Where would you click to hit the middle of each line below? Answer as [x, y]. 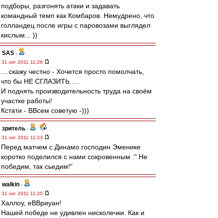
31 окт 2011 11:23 [23, 137]
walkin [11, 184]
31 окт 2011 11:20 [23, 193]
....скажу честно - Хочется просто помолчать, [73, 72]
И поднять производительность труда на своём [76, 91]
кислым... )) [19, 35]
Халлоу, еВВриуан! [31, 203]
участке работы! [27, 101]
